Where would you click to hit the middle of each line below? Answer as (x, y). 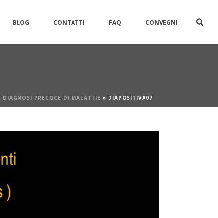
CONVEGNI (162, 22)
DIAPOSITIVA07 (130, 98)
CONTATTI (69, 22)
